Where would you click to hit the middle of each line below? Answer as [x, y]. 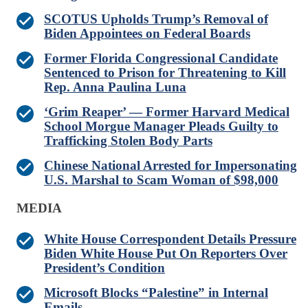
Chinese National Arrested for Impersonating [170, 166]
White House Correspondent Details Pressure [170, 239]
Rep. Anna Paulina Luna [115, 87]
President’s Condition [104, 268]
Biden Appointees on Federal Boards [147, 34]
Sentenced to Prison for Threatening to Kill [165, 73]
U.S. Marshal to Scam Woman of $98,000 [161, 180]
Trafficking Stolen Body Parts [128, 141]
